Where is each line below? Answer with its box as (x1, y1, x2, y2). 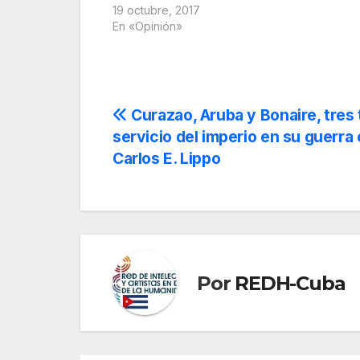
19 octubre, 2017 (112, 3, 200, 18)
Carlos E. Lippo (112, 149, 221, 169)
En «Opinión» (112, 19, 182, 34)
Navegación (112, 105, 257, 137)
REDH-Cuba (235, 271, 346, 295)
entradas (112, 171, 219, 203)
